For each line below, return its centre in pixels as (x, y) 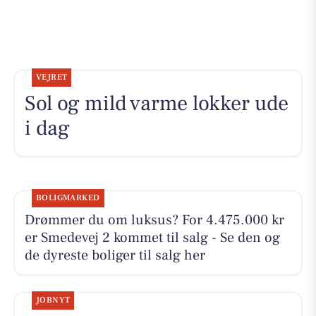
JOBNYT (53, 300)
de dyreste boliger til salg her (115, 256)
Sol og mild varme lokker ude (156, 104)
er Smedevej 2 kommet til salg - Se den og (152, 238)
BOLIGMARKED (68, 198)
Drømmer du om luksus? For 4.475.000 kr (154, 220)
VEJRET (51, 78)
